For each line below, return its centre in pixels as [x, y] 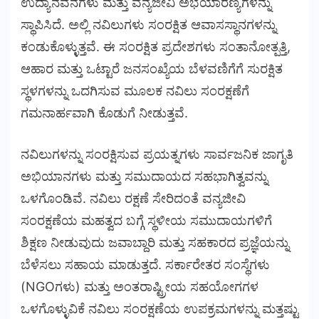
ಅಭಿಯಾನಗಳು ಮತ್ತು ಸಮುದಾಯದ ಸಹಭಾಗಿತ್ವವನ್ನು [144, 176]
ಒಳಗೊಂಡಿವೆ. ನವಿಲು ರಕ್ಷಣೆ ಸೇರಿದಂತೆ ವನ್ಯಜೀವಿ [133, 198]
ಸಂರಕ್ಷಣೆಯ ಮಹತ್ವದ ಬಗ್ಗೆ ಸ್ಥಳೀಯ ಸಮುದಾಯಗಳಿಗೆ [146, 220]
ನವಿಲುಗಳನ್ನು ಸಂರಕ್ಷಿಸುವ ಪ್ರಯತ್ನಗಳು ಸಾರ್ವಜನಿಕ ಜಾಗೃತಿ [157, 154]
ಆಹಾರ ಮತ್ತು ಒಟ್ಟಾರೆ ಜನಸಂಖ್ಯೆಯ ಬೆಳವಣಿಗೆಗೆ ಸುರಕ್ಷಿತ [152, 69]
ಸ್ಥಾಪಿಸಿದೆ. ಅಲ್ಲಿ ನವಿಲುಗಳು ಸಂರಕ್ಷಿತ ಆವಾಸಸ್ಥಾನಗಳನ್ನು [148, 25]
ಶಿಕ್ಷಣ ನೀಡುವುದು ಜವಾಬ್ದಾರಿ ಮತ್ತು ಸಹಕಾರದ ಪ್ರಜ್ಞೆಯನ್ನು [155, 242]
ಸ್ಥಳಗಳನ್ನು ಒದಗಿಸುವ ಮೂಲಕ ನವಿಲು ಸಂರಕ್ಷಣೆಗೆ [135, 91]
